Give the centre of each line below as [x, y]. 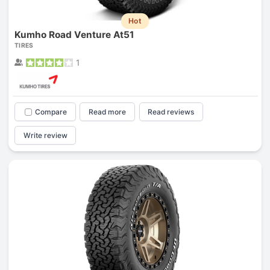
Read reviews [171, 112]
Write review [45, 135]
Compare [51, 112]
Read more [108, 112]
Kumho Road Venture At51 [74, 35]
